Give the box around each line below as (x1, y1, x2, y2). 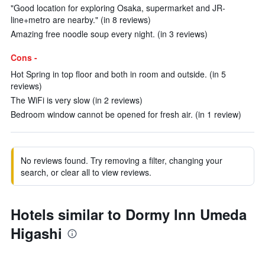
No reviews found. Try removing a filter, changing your (21, 154, 222, 166)
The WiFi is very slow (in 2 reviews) (11, 94, 143, 106)
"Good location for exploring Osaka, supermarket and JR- (11, 2, 225, 14)
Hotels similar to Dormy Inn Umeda (11, 204, 247, 224)
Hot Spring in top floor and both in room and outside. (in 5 (11, 68, 226, 80)
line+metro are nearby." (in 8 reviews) (11, 14, 151, 25)
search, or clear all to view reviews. (21, 166, 151, 178)
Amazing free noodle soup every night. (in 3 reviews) (11, 28, 208, 40)
